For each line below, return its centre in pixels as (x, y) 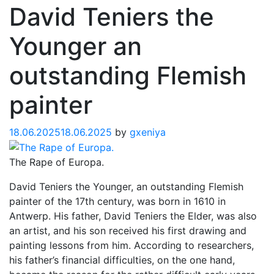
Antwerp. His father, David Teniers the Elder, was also (133, 216)
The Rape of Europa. (57, 162)
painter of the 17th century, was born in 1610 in (117, 202)
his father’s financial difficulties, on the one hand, (122, 260)
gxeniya (148, 132)
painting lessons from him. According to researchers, (131, 246)
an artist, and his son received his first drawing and (128, 231)
